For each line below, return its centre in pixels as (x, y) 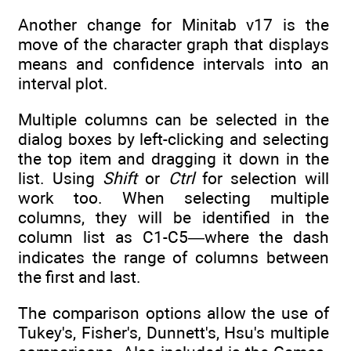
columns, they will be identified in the (174, 218)
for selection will (262, 179)
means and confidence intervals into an (174, 63)
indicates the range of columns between (174, 258)
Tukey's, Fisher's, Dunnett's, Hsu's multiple (174, 333)
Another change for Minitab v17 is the (174, 24)
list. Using (61, 179)
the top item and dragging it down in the (174, 159)
